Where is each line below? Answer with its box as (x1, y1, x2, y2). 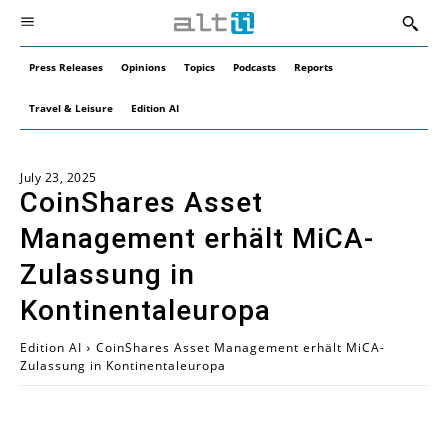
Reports (294, 60, 333, 74)
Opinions (121, 60, 166, 74)
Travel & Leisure (29, 101, 113, 115)
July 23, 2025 (20, 168, 97, 186)
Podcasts (233, 60, 276, 74)
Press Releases (29, 60, 103, 74)
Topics (184, 60, 215, 74)
